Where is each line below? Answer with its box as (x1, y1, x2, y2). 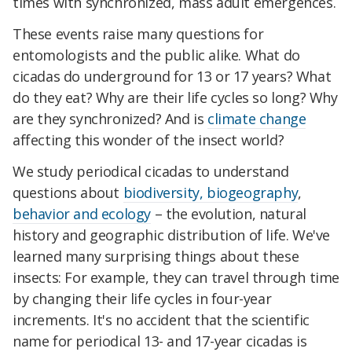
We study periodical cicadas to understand (13, 161, 289, 181)
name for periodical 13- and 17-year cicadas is (13, 331, 307, 350)
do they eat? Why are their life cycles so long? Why (13, 87, 338, 107)
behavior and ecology (13, 203, 152, 223)
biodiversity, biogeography (123, 182, 299, 202)
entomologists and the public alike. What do (13, 45, 300, 64)
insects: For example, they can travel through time (13, 267, 340, 287)
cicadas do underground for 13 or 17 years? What (13, 66, 332, 86)
